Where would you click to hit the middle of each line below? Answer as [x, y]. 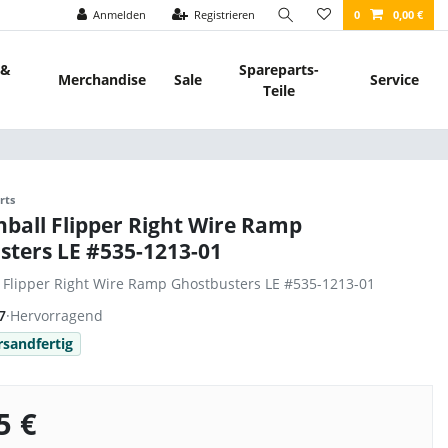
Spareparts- [279, 69]
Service [395, 80]
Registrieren [225, 14]
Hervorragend [56, 316]
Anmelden [120, 14]
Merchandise [102, 80]
